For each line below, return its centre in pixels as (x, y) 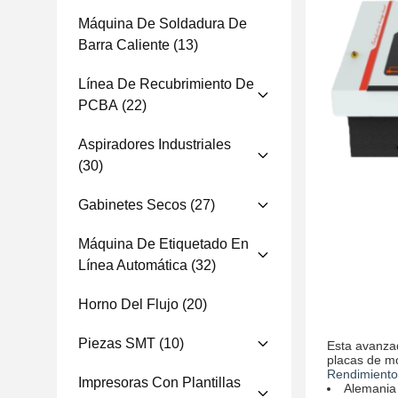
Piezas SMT (117, 343)
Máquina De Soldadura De (163, 24)
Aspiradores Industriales (155, 144)
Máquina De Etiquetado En (163, 244)
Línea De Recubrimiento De (166, 84)
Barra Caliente (124, 45)
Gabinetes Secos (132, 205)
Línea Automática (133, 265)
